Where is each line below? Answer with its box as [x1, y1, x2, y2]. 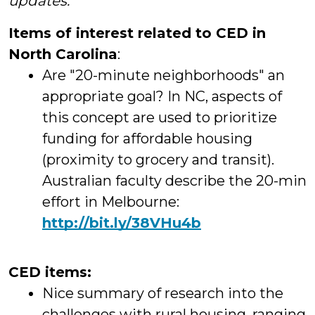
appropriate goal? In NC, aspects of [42, 88, 282, 105]
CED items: [8, 264, 91, 281]
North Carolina [8, 46, 117, 63]
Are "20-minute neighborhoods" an [42, 67, 285, 84]
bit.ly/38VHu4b [89, 214, 201, 231]
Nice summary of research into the [42, 285, 283, 302]
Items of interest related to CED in [8, 25, 266, 41]
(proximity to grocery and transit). [42, 151, 274, 168]
